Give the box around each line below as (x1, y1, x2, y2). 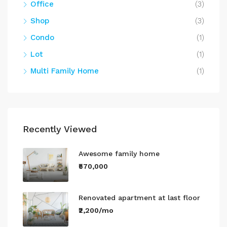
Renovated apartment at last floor (79, 194, 200, 202)
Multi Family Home (30, 66, 99, 75)
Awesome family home (79, 149, 160, 158)
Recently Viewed (23, 123, 97, 134)
